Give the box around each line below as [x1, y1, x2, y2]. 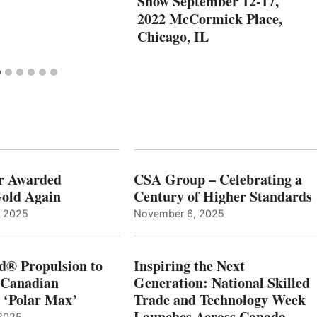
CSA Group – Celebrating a [133, 168, 302, 190]
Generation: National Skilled [133, 272, 310, 293]
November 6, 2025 [133, 207, 224, 219]
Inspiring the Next [133, 255, 245, 276]
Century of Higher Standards [133, 185, 312, 207]
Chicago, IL [137, 25, 209, 47]
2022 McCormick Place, [137, 8, 282, 29]
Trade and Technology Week [133, 289, 306, 310]
